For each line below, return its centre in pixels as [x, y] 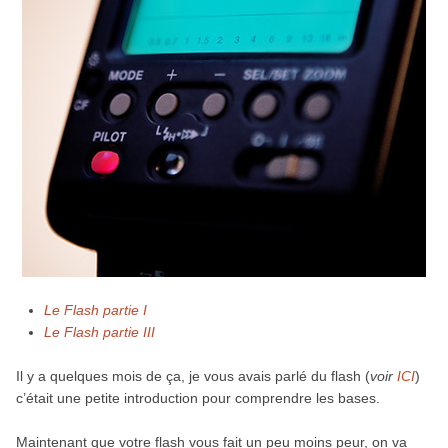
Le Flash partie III [99, 331]
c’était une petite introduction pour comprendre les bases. [197, 397]
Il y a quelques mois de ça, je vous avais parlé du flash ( [192, 375]
